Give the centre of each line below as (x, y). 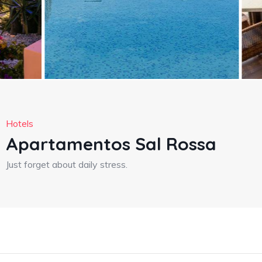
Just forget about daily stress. (67, 164)
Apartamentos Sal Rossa (111, 144)
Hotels (20, 123)
